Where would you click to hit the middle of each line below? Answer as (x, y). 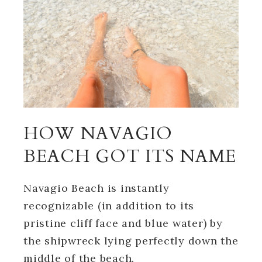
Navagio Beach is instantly (96, 188)
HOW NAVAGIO (98, 133)
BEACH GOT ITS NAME (130, 156)
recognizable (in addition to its (109, 205)
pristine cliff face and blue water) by (123, 223)
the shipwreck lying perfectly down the (131, 240)
